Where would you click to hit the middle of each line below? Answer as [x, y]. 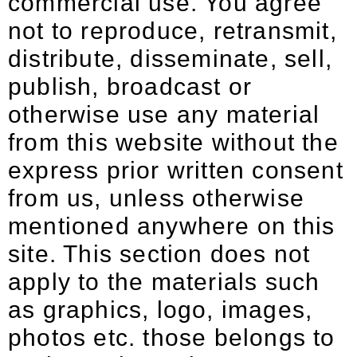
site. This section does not [159, 254]
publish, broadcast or [130, 86]
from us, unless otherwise [157, 198]
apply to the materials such [164, 282]
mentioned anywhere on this [172, 226]
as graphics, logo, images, [161, 310]
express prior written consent [176, 170]
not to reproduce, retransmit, [173, 31]
